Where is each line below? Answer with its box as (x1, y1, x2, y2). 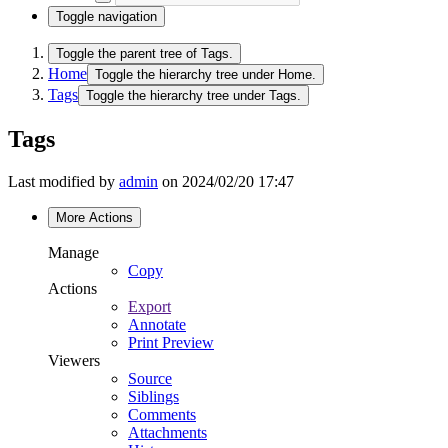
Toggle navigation (56, 9, 157, 24)
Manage (48, 243, 99, 261)
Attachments (128, 423, 207, 441)
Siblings (128, 387, 179, 405)
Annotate (128, 315, 186, 333)
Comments (128, 405, 196, 423)
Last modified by (8, 172, 119, 190)
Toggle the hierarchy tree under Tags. (86, 88, 301, 103)
